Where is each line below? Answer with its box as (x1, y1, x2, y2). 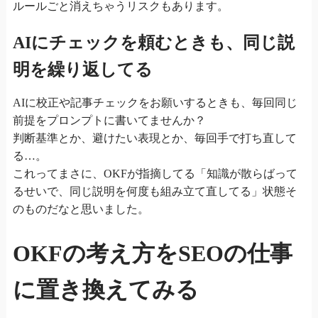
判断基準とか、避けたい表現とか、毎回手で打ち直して (12, 131, 297, 144)
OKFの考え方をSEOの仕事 (12, 240, 292, 266)
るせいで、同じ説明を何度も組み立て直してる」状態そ (12, 185, 297, 197)
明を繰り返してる (12, 60, 153, 79)
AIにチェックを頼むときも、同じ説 (12, 33, 295, 52)
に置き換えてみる (12, 276, 199, 302)
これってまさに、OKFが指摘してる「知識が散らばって (12, 167, 297, 180)
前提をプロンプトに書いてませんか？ (12, 114, 206, 126)
